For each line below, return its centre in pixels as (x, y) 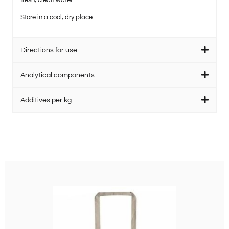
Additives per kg (46, 100)
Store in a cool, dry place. (57, 17)
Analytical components (58, 75)
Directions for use (49, 50)
